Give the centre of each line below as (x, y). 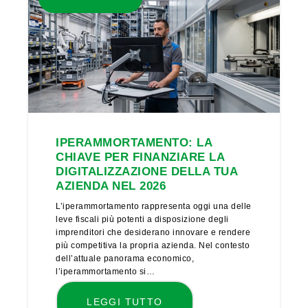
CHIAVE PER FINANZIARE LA (140, 157)
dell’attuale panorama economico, (125, 259)
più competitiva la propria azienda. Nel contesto (153, 246)
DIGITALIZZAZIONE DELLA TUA (147, 172)
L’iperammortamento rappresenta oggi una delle (154, 207)
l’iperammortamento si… (106, 272)
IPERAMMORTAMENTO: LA (134, 143)
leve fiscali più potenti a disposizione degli (142, 220)
